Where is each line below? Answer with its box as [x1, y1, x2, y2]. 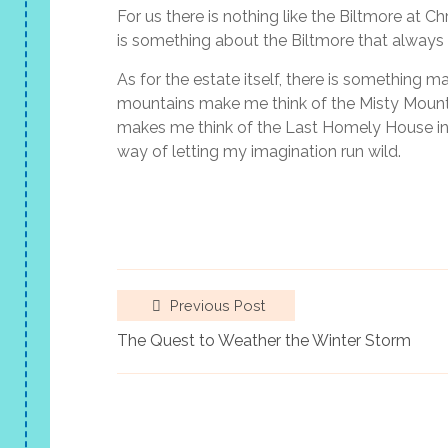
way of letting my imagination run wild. [117, 142, 401, 162]
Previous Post [166, 297, 265, 315]
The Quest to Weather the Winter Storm [117, 331, 411, 351]
